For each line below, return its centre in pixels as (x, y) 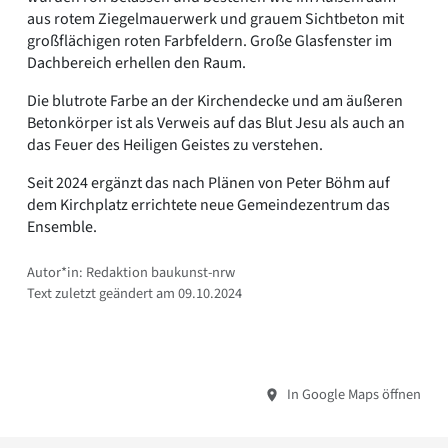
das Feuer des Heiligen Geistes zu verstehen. (175, 144)
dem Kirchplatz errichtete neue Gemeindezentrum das (208, 204)
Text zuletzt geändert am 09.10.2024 (134, 293)
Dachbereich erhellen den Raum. (136, 62)
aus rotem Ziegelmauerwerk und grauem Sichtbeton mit (215, 18)
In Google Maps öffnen (352, 394)
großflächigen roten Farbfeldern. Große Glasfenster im (209, 40)
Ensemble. (62, 226)
